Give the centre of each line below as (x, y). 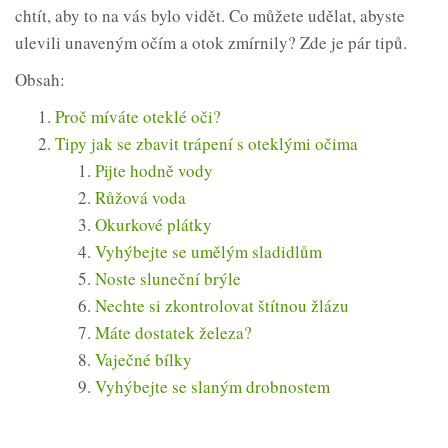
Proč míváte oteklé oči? (138, 117)
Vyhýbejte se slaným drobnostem (212, 387)
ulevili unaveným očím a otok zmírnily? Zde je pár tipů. (211, 43)
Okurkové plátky (153, 225)
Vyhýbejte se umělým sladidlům (208, 252)
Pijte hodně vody (154, 171)
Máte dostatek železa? (173, 333)
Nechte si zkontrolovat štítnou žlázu (222, 306)
